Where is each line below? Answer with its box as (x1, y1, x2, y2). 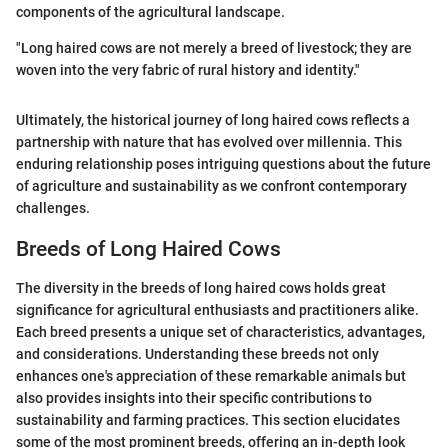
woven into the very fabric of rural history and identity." (16, 62, 360, 79)
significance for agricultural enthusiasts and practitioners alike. (16, 301, 419, 318)
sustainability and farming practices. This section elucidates (16, 411, 400, 428)
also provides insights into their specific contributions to (16, 389, 372, 406)
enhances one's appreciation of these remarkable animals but (16, 367, 406, 384)
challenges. (16, 200, 90, 217)
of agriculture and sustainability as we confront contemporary (16, 178, 407, 195)
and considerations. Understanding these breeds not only (16, 345, 379, 362)
